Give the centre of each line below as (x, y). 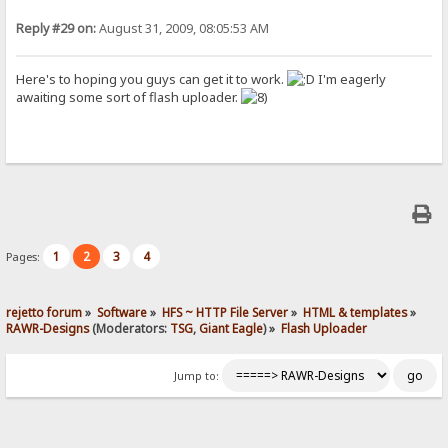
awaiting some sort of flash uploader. (129, 97)
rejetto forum (44, 311)
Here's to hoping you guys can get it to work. (152, 79)
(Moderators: (130, 327)
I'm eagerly (351, 79)
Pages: (25, 257)
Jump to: (196, 375)
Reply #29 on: (56, 29)
